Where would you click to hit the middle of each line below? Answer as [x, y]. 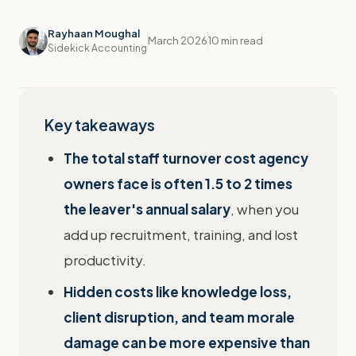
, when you [265, 209]
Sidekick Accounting [97, 48]
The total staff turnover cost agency [186, 158]
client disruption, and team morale [179, 317]
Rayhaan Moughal [94, 33]
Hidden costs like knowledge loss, [178, 292]
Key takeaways [100, 125]
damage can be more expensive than [187, 342]
